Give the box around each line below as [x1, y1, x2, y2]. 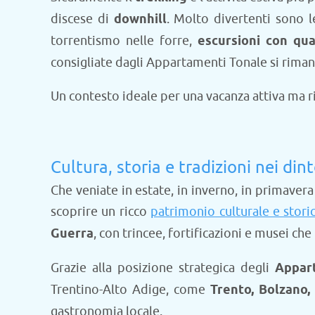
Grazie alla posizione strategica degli [51, 259, 275, 276]
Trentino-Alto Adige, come [51, 281, 211, 297]
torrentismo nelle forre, [51, 32, 198, 49]
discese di [51, 11, 114, 27]
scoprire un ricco [51, 203, 151, 219]
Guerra [51, 225, 94, 243]
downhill [113, 11, 167, 28]
